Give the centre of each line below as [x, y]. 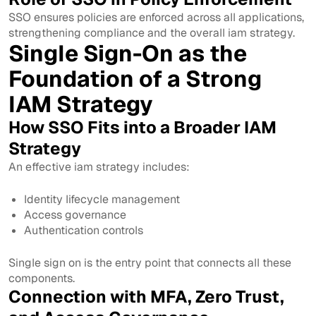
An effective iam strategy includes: [99, 166]
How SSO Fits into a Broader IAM [142, 127]
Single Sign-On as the [128, 53]
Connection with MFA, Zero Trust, [146, 296]
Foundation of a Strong [135, 78]
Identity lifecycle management [102, 199]
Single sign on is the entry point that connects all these [150, 262]
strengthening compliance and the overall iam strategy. [152, 32]
